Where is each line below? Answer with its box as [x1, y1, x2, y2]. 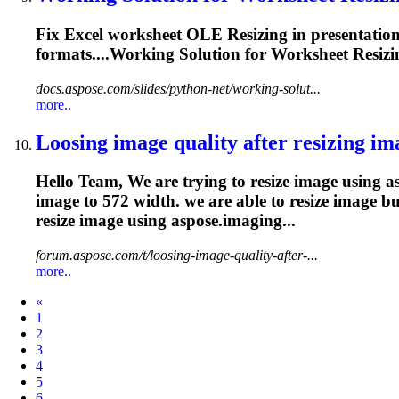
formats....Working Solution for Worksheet [36, 44, 353, 63]
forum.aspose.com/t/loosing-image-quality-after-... [36, 248, 318, 264]
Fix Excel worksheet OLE [36, 24, 227, 44]
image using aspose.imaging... [75, 211, 296, 231]
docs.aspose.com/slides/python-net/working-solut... [36, 80, 321, 96]
